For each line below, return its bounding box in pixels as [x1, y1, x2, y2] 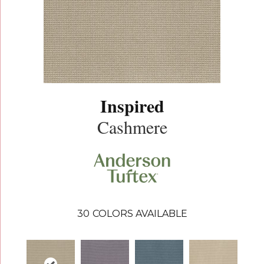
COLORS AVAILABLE [92, 208, 187, 220]
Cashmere [97, 114, 167, 138]
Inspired [100, 92, 164, 118]
